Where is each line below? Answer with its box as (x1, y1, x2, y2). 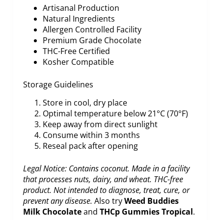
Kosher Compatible (42, 56, 114, 68)
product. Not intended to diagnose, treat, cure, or (23, 185, 190, 196)
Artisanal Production (42, 2, 119, 14)
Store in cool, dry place (42, 97, 127, 109)
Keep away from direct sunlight (42, 119, 158, 130)
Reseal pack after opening (42, 140, 138, 152)
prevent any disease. (23, 195, 92, 207)
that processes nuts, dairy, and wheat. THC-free (23, 174, 183, 185)
